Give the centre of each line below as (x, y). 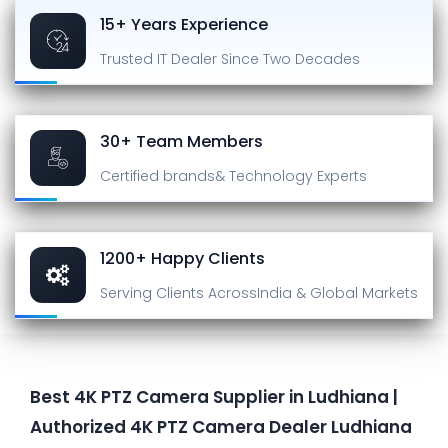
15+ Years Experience (184, 24)
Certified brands (157, 175)
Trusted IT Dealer (160, 58)
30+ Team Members (181, 141)
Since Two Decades (290, 58)
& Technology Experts (291, 175)
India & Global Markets (337, 292)
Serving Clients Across (178, 292)
